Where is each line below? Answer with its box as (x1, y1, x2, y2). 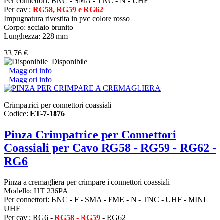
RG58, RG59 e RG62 (33, 5, 103, 14)
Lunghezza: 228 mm (4, 32, 70, 41)
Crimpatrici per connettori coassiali (4, 101, 111, 110)
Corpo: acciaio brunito (4, 23, 77, 32)
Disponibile (48, 57, 87, 66)
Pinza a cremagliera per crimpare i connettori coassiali (4, 178, 170, 187)
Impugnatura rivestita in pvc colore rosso (4, 14, 132, 23)
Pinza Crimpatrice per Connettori (4, 128, 176, 141)
